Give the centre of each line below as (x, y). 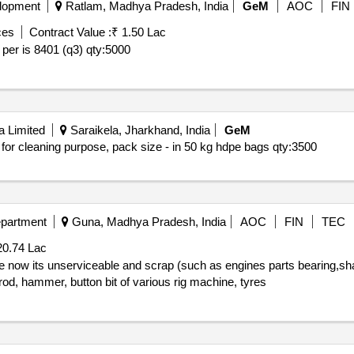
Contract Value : (70, 32)
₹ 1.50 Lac (138, 32)
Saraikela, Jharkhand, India (138, 130)
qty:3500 (294, 147)
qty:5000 (108, 49)
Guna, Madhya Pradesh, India (147, 222)
